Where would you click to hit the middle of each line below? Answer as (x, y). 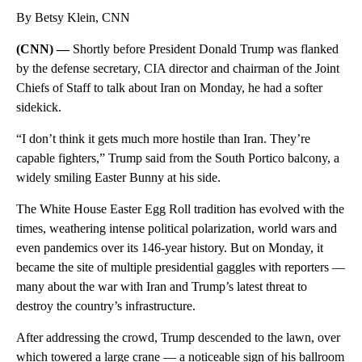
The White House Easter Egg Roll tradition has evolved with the (180, 209)
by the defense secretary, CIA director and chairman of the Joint (178, 69)
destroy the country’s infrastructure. (106, 306)
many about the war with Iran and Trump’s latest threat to (162, 287)
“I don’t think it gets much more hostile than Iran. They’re (163, 139)
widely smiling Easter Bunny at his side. (118, 178)
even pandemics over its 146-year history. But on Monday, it (170, 248)
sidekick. (39, 107)
